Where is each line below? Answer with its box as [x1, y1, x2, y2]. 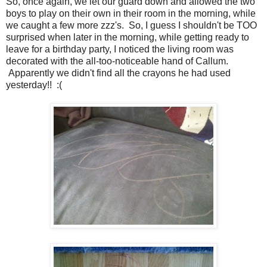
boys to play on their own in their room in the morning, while [6, 8, 256, 19]
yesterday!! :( [6, 80, 62, 91]
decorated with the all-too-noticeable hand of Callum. [6, 56, 228, 67]
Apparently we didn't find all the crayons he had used [6, 68, 231, 79]
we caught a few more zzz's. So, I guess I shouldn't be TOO [6, 20, 257, 31]
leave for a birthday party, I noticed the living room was [6, 44, 234, 55]
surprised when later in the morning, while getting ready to [6, 32, 249, 43]
